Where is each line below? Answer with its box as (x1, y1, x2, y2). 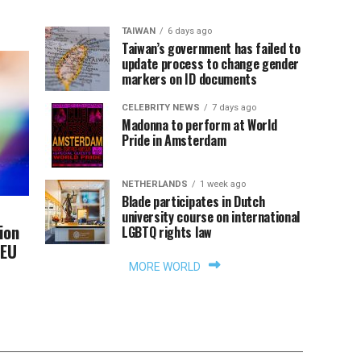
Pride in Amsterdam (122, 131, 226, 150)
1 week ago (200, 179, 246, 189)
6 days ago (168, 26, 212, 36)
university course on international (122, 207, 301, 226)
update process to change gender (122, 54, 300, 73)
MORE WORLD (128, 260, 201, 273)
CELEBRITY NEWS (122, 102, 200, 113)
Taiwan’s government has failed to (122, 39, 301, 58)
